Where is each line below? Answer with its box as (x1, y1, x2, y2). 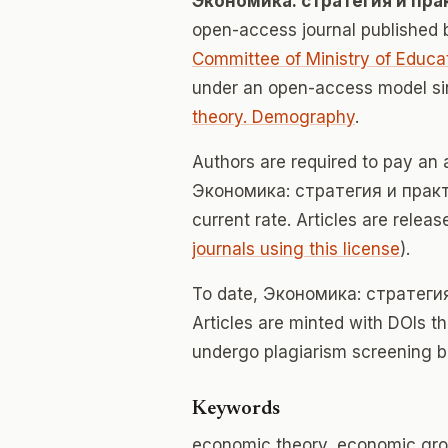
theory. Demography (192, 107, 355, 127)
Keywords (192, 399, 280, 419)
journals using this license (192, 239, 400, 259)
